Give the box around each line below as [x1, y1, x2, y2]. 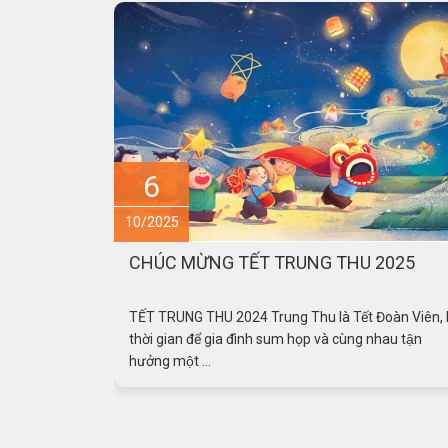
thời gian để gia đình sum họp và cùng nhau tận [129, 330, 422, 347]
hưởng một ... [129, 352, 211, 369]
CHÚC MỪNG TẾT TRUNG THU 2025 [129, 251, 415, 273]
